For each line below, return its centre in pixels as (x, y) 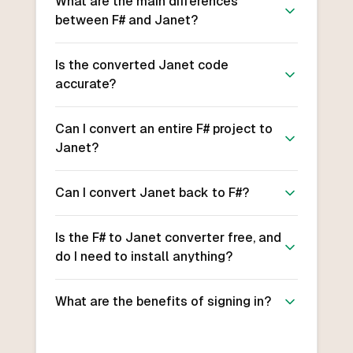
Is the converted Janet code (141, 65)
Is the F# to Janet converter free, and (168, 238)
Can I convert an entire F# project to (163, 129)
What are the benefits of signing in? (163, 302)
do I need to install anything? (143, 257)
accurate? (85, 84)
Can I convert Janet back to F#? (152, 193)
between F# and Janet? (126, 20)
